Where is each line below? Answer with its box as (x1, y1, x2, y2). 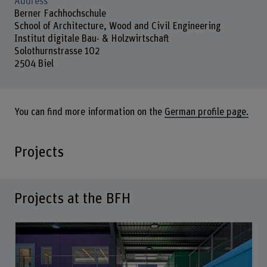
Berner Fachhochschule (14, 8, 106, 18)
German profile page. (164, 107, 249, 117)
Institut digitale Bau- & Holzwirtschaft (14, 33, 169, 44)
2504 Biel (14, 58, 54, 69)
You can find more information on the (14, 107, 164, 117)
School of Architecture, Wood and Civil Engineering (14, 21, 221, 31)
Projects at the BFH (14, 191, 131, 207)
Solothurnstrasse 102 (14, 46, 100, 56)
